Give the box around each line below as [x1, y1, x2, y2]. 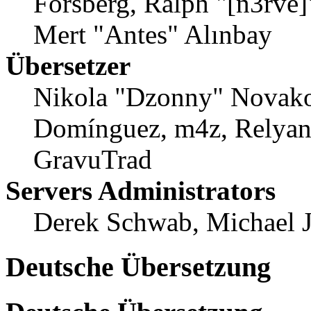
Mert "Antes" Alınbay [33, 19, 272, 50]
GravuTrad [33, 144, 152, 175]
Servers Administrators [6, 176, 276, 206]
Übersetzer [6, 51, 131, 81]
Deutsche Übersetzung [6, 251, 271, 283]
